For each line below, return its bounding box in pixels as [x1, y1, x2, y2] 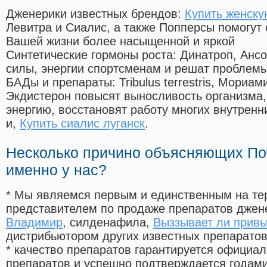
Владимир [6, 216, 63, 229]
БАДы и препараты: [6, 76, 119, 89]
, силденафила [63, 216, 146, 229]
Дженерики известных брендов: [6, 7, 185, 21]
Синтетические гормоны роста [6, 48, 173, 62]
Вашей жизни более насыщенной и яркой [6, 35, 235, 48]
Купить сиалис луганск [20, 117, 145, 131]
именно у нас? [6, 162, 107, 179]
